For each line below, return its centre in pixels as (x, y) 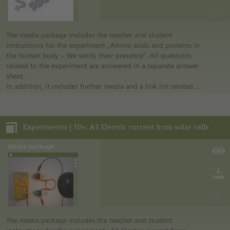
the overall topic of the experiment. (63, 97)
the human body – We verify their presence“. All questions (99, 56)
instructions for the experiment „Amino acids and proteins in (103, 45)
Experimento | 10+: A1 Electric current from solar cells (116, 127)
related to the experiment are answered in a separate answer (102, 66)
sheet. (17, 76)
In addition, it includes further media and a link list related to (104, 87)
